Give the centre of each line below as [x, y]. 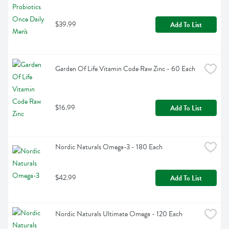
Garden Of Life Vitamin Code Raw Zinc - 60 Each [125, 69]
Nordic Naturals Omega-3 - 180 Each [109, 147]
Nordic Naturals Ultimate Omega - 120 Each [119, 214]
